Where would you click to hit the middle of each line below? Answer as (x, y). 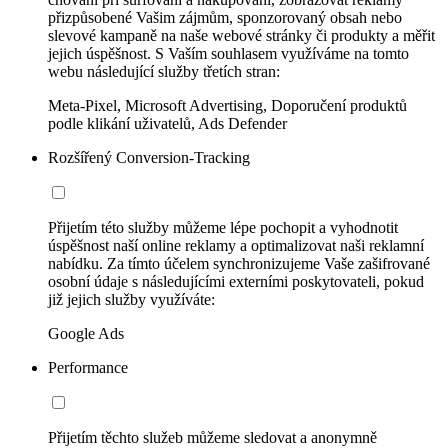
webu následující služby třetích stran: (164, 71)
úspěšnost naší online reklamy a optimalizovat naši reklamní (236, 245)
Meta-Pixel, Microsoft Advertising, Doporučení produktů (227, 105)
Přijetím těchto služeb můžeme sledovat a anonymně (212, 437)
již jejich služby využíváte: (131, 299)
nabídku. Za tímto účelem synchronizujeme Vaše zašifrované (239, 263)
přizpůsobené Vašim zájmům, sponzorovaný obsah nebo (225, 17)
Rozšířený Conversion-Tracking (149, 157)
